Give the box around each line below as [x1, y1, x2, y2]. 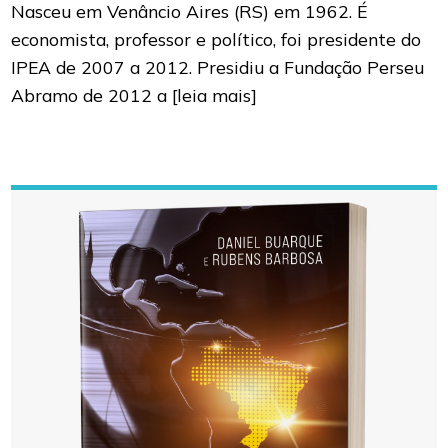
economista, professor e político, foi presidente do [11, 28, 422, 51]
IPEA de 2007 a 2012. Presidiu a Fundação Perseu [11, 56, 425, 79]
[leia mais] [172, 84, 258, 107]
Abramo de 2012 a [11, 84, 173, 107]
